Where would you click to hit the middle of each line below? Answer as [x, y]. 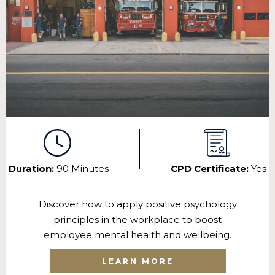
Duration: [33, 169]
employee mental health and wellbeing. [137, 235]
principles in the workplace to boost [137, 220]
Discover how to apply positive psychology [137, 204]
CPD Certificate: [211, 169]
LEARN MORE [137, 261]
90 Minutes [83, 169]
